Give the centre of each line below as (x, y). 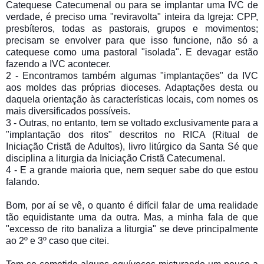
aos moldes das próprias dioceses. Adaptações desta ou (132, 87)
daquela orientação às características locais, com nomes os (132, 99)
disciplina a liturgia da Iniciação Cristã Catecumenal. (115, 158)
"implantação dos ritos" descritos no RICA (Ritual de (132, 134)
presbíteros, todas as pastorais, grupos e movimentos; (132, 28)
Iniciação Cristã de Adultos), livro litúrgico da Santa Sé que (132, 146)
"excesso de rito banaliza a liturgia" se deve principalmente (132, 229)
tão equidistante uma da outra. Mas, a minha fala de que (132, 217)
